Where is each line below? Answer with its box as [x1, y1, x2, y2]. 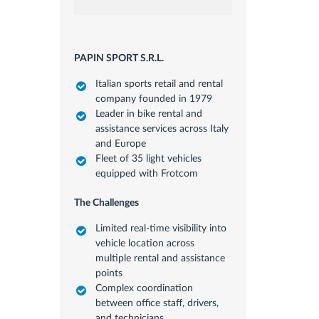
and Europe [95, 138, 146, 149]
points [95, 268, 122, 278]
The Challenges [73, 197, 139, 208]
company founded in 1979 [95, 93, 212, 104]
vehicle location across [95, 238, 194, 249]
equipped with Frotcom [95, 168, 198, 179]
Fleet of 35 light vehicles [95, 153, 202, 164]
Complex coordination [95, 283, 193, 293]
